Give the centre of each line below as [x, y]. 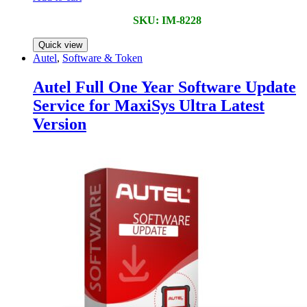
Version [60, 124]
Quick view [60, 45]
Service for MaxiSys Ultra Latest [149, 106]
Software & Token [102, 58]
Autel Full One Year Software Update [164, 87]
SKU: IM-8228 [167, 21]
